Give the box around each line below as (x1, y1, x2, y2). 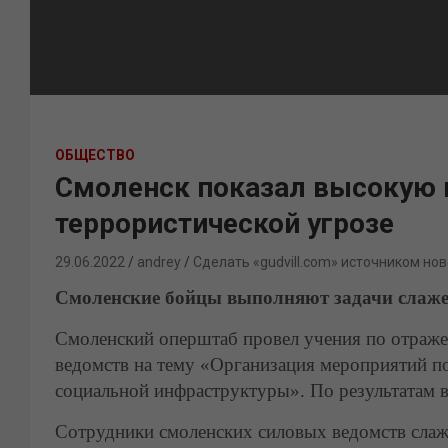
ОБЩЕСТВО (55, 147, 135, 163)
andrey (137, 254, 181, 270)
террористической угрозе (55, 207, 394, 240)
